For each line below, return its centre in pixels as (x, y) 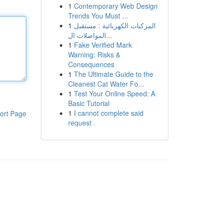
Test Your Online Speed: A (114, 93)
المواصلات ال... (109, 35)
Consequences (91, 64)
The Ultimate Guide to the (113, 74)
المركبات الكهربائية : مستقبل (115, 25)
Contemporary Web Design (116, 6)
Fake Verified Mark (103, 45)
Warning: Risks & (94, 54)
